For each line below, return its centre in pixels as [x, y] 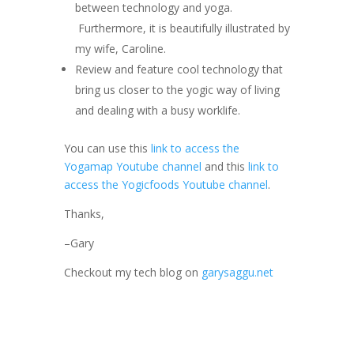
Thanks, [84, 213]
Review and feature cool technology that [179, 69]
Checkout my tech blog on [132, 272]
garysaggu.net [237, 272]
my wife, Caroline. [120, 48]
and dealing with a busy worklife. [157, 110]
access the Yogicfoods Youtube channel [166, 184]
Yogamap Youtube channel [132, 166]
